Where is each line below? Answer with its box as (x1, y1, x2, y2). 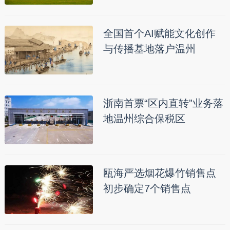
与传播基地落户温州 (103, 43, 196, 54)
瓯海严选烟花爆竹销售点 (103, 167, 216, 179)
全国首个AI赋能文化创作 (103, 27, 216, 39)
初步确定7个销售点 (103, 182, 191, 194)
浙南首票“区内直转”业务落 (103, 97, 223, 109)
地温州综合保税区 (103, 112, 185, 124)
